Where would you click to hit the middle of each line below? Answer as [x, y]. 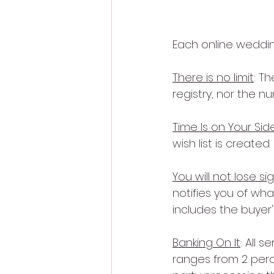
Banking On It [206, 242]
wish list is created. [221, 143]
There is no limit [213, 77]
